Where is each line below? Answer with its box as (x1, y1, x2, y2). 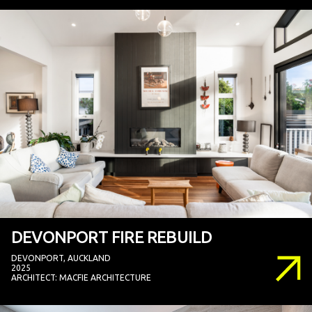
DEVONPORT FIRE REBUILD (11, 227, 212, 247)
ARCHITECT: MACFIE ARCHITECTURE (11, 272, 151, 282)
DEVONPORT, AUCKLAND (11, 253, 111, 263)
